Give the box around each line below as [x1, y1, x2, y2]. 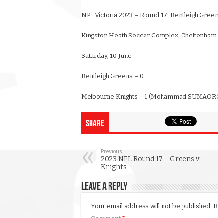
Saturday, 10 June [81, 52, 132, 60]
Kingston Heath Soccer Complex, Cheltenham [81, 32, 217, 39]
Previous [101, 148, 122, 155]
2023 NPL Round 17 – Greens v [101, 155, 199, 163]
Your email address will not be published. [91, 202, 212, 210]
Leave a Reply [81, 182, 127, 193]
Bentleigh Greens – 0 [81, 73, 144, 80]
